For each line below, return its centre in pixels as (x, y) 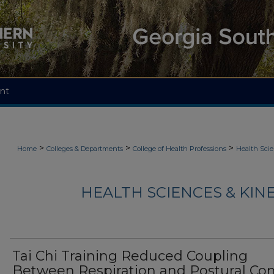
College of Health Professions (180, 149)
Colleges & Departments (85, 149)
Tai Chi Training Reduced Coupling (130, 256)
